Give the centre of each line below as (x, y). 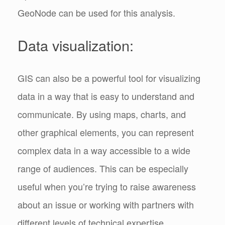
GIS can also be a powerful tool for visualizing (109, 78)
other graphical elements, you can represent (106, 132)
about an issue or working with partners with (106, 204)
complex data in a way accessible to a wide (104, 150)
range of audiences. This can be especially (103, 168)
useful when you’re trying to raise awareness (107, 186)
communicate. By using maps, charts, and (102, 114)
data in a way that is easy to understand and (106, 96)
